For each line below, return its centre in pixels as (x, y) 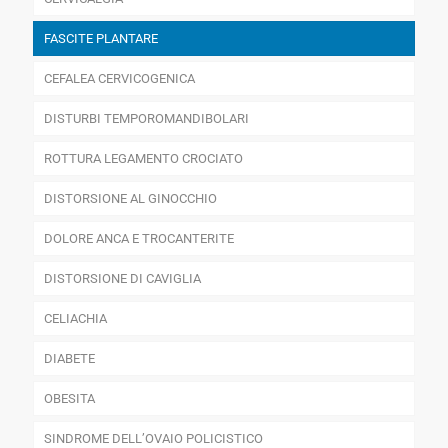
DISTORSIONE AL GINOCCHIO (130, 199)
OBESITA (69, 399)
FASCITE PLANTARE (101, 39)
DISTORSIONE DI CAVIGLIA (122, 279)
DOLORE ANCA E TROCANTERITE (139, 239)
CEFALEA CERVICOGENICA (119, 79)
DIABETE (69, 359)
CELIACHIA (75, 319)
